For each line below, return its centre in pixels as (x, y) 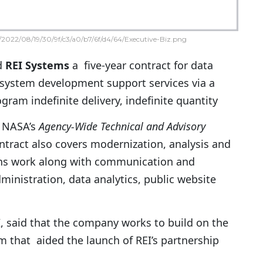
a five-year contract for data (141, 65)
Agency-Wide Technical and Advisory (122, 127)
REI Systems (37, 65)
